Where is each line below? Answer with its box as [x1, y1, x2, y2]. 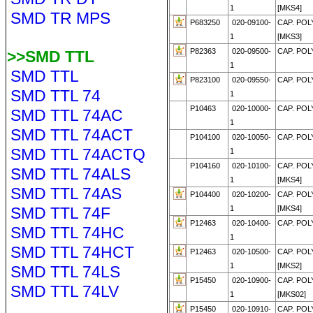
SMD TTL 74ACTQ [10, 145, 145, 163]
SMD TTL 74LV [10, 282, 119, 300]
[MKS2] [277, 261, 302, 270]
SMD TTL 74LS [10, 263, 120, 281]
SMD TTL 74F [10, 204, 110, 222]
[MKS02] [277, 290, 306, 298]
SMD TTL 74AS [10, 184, 122, 203]
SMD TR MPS [10, 9, 110, 27]
